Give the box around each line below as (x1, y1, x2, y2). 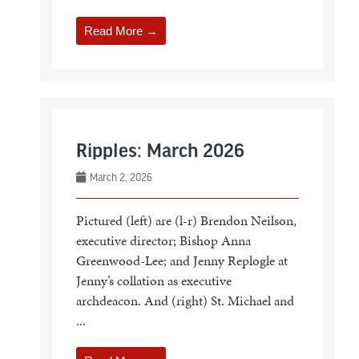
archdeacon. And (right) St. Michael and (75, 290, 294, 310)
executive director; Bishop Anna (75, 230, 251, 250)
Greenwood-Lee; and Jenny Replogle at (75, 250, 288, 270)
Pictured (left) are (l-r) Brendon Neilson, (75, 210, 296, 230)
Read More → (83, 23, 158, 38)
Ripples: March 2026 (75, 140, 244, 163)
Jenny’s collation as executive (75, 270, 232, 290)
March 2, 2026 (87, 171, 152, 183)
